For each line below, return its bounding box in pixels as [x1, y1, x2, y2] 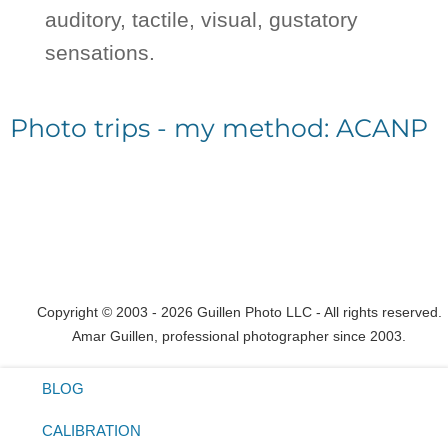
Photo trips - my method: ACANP [10, 113, 428, 144]
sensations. [45, 41, 155, 65]
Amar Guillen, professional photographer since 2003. [72, 328, 406, 345]
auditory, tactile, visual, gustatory [45, 8, 358, 32]
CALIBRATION [42, 422, 141, 440]
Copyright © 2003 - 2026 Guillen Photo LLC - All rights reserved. [36, 304, 442, 321]
